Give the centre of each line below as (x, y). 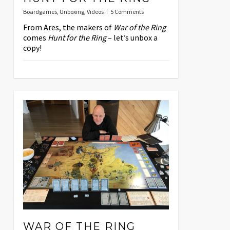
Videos (95, 12)
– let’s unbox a (132, 38)
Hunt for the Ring (77, 38)
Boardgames (40, 12)
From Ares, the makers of (68, 27)
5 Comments (127, 12)
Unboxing (72, 12)
